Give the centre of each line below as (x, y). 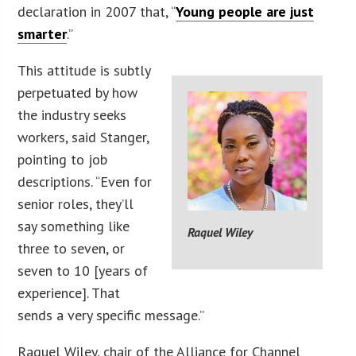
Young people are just (245, 11)
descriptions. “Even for (85, 181)
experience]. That (69, 292)
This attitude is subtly (84, 70)
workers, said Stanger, (83, 137)
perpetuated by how (78, 92)
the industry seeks (72, 114)
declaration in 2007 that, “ (97, 11)
